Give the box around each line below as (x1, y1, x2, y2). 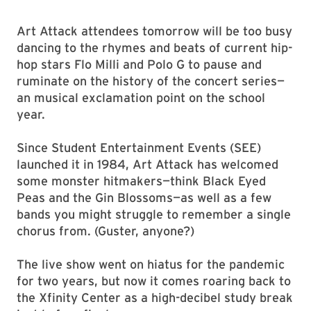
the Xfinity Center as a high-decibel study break (17, 290, 293, 305)
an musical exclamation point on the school (17, 90, 265, 105)
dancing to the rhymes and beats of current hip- (17, 40, 292, 55)
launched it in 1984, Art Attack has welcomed (17, 157, 278, 171)
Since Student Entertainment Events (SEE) (17, 140, 261, 155)
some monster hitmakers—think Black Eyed (17, 174, 266, 188)
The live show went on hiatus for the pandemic (17, 257, 285, 271)
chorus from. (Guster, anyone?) (17, 224, 194, 238)
